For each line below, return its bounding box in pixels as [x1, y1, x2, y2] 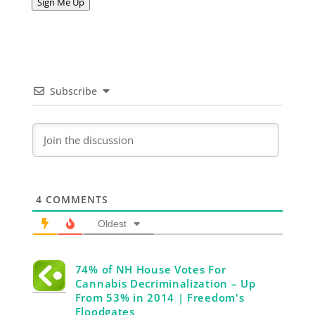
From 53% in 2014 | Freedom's [75, 290, 245, 304]
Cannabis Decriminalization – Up [75, 276, 256, 290]
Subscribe [49, 84, 97, 98]
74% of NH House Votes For [75, 262, 226, 276]
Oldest [97, 218, 127, 229]
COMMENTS [41, 193, 108, 206]
